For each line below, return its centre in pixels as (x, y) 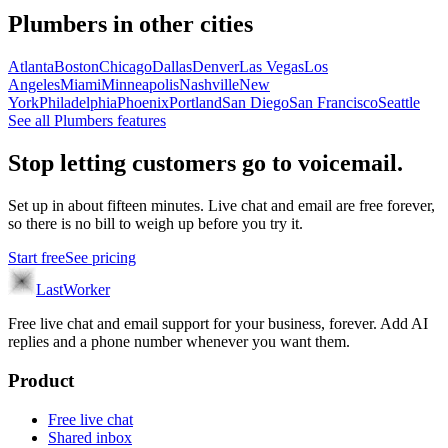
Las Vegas (271, 67)
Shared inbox (90, 437)
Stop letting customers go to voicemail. (205, 163)
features (139, 121)
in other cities (180, 24)
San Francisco (333, 103)
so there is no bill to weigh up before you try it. (155, 224)
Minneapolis (140, 85)
